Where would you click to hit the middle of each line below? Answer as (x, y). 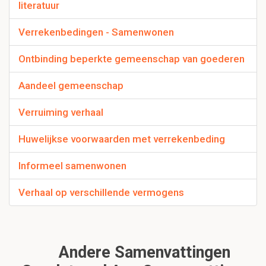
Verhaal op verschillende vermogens (101, 193)
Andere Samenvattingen (142, 253)
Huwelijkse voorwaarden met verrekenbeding (122, 139)
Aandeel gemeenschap (71, 86)
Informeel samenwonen (72, 166)
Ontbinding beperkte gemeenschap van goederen (132, 59)
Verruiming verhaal (61, 113)
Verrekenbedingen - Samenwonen (96, 32)
